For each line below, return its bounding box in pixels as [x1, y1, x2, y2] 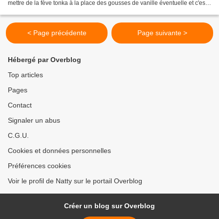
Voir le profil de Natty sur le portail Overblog [8, 177, 142, 185]
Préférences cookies [8, 162, 71, 170]
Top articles [8, 71, 43, 79]
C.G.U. [8, 131, 29, 140]
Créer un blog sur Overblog [64, 202, 155, 210]
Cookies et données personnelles [8, 147, 111, 155]
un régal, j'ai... [8, 7, 44, 15]
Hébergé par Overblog [8, 56, 81, 64]
